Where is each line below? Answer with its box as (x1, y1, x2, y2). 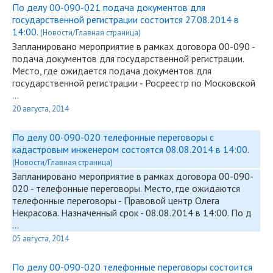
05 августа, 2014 (12, 233, 69, 244)
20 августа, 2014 (12, 104, 69, 114)
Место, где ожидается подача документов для (12, 65, 211, 77)
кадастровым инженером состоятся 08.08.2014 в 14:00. (12, 143, 249, 155)
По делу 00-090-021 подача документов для (12, 1, 205, 13)
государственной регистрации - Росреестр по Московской (12, 77, 255, 89)
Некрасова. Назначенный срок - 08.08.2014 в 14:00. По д (12, 207, 252, 219)
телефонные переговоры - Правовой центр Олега (12, 194, 219, 207)
